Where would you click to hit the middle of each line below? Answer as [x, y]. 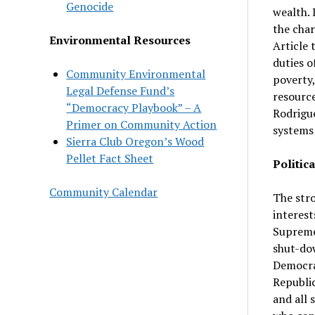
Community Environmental [136, 73]
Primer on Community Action [142, 124]
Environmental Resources [120, 40]
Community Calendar [104, 192]
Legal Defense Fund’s [121, 90]
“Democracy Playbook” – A [134, 107]
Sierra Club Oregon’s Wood [135, 141]
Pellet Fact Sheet [110, 158]
